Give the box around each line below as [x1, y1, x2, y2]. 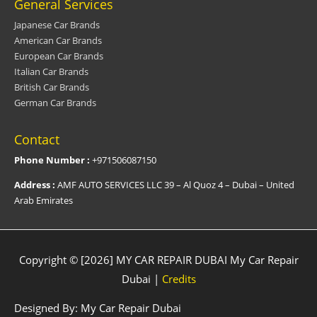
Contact [14, 130, 59, 148]
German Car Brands [14, 96, 96, 109]
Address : [14, 178, 55, 191]
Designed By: [14, 301, 81, 316]
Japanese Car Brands [14, 18, 100, 31]
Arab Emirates [14, 193, 73, 207]
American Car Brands [14, 33, 102, 47]
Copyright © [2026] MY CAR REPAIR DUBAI [18, 252, 230, 267]
